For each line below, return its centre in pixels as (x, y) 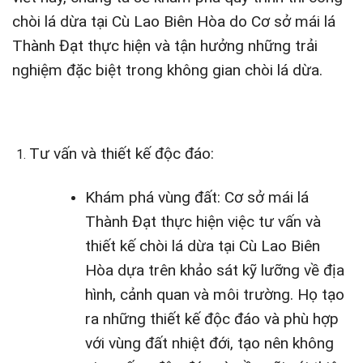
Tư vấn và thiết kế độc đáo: (121, 154)
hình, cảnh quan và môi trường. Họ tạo (214, 295)
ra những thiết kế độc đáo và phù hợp (211, 319)
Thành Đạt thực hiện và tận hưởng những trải (165, 45)
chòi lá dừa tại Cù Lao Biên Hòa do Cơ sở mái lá (174, 21)
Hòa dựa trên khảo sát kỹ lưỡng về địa (214, 271)
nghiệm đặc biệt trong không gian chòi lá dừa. (167, 70)
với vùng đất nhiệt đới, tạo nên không (209, 344)
